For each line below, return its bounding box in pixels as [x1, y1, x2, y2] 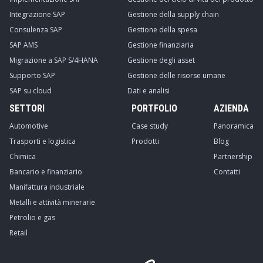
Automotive [9, 121, 48, 131]
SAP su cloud [9, 86, 52, 96]
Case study [131, 121, 168, 131]
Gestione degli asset [127, 55, 195, 65]
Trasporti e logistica [9, 136, 76, 146]
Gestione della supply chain [127, 9, 219, 19]
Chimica [9, 151, 36, 161]
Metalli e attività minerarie [9, 197, 95, 207]
